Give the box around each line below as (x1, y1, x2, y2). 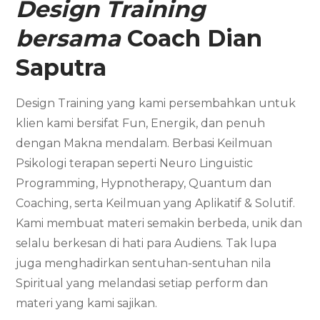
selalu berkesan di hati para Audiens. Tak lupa (16, 236, 277, 250)
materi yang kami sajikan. (16, 296, 161, 310)
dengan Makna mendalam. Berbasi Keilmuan (16, 136, 273, 150)
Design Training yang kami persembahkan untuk (16, 96, 296, 110)
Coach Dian (127, 24, 263, 52)
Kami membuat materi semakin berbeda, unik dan (16, 216, 303, 230)
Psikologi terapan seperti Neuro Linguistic (16, 156, 254, 170)
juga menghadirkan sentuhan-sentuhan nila (16, 256, 271, 270)
